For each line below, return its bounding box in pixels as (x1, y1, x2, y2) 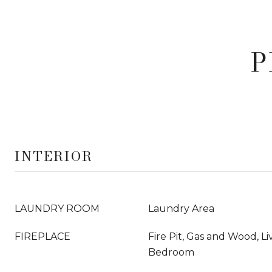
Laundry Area (148, 203, 214, 214)
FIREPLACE (15, 231, 70, 242)
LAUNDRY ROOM (15, 203, 100, 214)
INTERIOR (15, 146, 93, 166)
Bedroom (148, 246, 194, 258)
